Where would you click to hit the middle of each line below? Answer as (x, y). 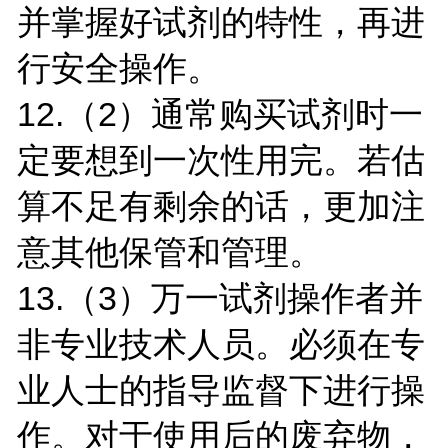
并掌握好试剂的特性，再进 (220, 21)
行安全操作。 (118, 67)
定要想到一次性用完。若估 (220, 159)
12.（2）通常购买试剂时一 (219, 113)
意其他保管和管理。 (169, 251)
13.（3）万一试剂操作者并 (219, 297)
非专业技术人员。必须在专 (220, 343)
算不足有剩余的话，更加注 (220, 205)
